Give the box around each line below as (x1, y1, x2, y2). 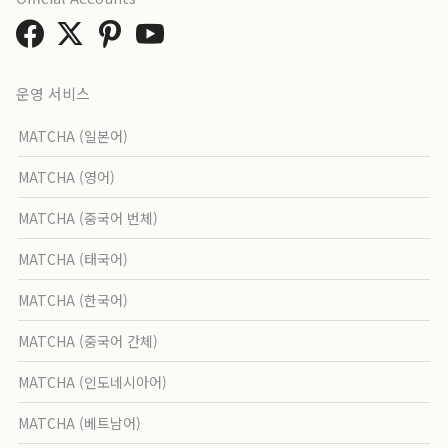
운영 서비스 (16, 83, 90, 105)
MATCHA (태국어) (18, 249, 129, 270)
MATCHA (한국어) (18, 290, 129, 311)
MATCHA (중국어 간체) (18, 331, 159, 352)
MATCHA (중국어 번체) (18, 208, 159, 229)
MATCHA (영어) (18, 167, 116, 188)
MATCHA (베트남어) (18, 413, 142, 434)
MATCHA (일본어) (18, 126, 129, 147)
